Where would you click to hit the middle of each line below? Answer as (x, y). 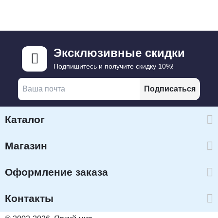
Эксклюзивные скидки (119, 53)
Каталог (25, 120)
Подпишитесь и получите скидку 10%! (114, 66)
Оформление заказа (56, 172)
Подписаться (170, 89)
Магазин (26, 146)
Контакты (29, 199)
